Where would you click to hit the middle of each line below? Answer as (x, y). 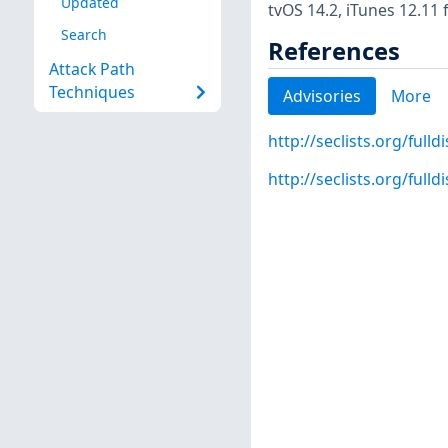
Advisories (321, 95)
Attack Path (91, 69)
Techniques (91, 92)
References (333, 50)
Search (83, 34)
